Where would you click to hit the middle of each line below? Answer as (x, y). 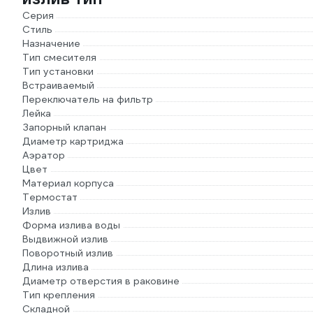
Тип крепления (59, 295)
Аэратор (44, 155)
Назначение (51, 43)
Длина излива (56, 267)
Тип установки (58, 71)
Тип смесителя (59, 57)
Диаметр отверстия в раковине (101, 281)
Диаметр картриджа (73, 141)
